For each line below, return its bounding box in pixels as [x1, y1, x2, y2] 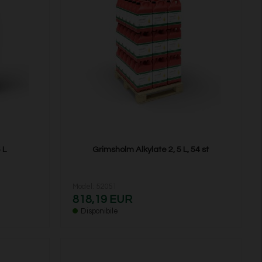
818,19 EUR [72, 194, 132, 206]
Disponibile [80, 207, 118, 216]
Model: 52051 [72, 182, 116, 191]
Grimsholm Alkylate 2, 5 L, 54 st [92, 145, 209, 154]
